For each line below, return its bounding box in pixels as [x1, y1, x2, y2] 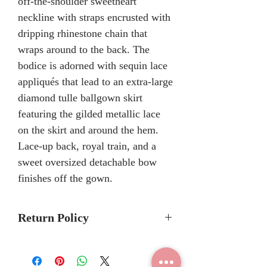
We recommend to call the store [30, 253, 167, 265]
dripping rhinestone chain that [18, 27, 147, 40]
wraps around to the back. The [18, 44, 150, 56]
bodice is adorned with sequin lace [18, 60, 167, 72]
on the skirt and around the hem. [18, 124, 159, 136]
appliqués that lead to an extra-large [18, 76, 173, 88]
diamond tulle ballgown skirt [18, 92, 142, 104]
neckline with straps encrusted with [18, 11, 170, 24]
